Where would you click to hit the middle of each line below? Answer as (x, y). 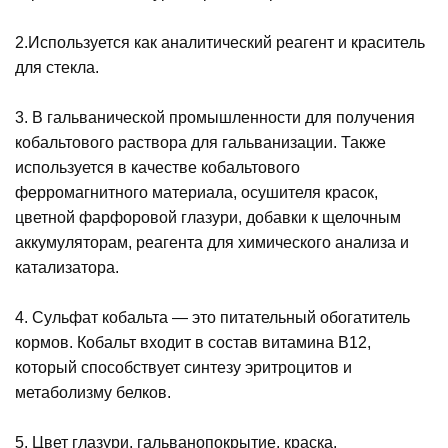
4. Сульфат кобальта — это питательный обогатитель (212, 317)
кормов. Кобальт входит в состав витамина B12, (193, 342)
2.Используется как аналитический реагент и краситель (220, 42)
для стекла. (57, 67)
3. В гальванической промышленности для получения (215, 117)
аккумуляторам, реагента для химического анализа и (212, 242)
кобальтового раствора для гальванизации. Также (200, 142)
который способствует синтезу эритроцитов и (183, 367)
